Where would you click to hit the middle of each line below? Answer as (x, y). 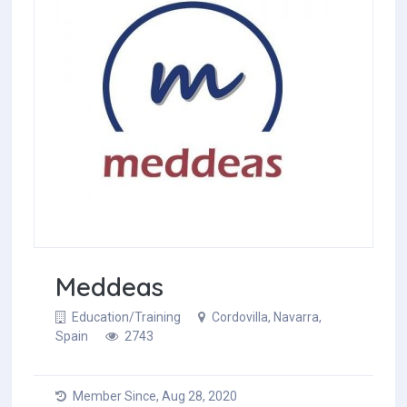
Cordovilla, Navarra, (265, 318)
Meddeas (109, 287)
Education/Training (126, 318)
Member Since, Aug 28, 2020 (154, 397)
